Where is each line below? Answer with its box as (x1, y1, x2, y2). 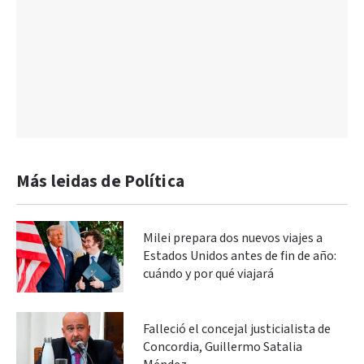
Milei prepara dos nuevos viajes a (143, 229, 323, 247)
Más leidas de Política (16, 170, 184, 193)
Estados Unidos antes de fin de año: (143, 247, 336, 265)
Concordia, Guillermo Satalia (143, 338, 302, 356)
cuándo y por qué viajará (143, 265, 274, 283)
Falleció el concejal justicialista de (143, 320, 331, 338)
